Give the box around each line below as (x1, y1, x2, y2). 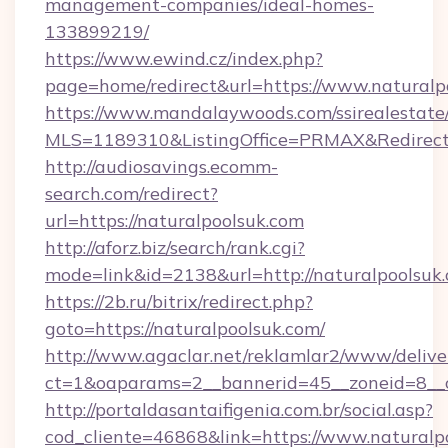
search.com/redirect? (45, 182, 218, 205)
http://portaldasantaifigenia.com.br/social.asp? (45, 398, 433, 421)
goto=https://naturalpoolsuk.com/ (45, 317, 325, 340)
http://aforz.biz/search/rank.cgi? (45, 236, 305, 259)
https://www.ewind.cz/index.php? (45, 47, 323, 70)
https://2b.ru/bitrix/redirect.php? (45, 290, 313, 313)
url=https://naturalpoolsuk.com (45, 209, 304, 232)
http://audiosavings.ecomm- (45, 155, 278, 178)
